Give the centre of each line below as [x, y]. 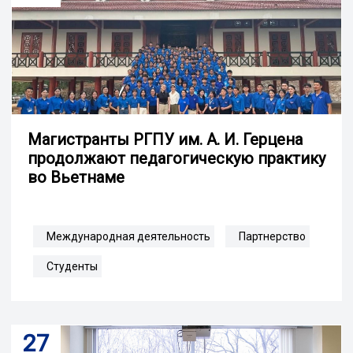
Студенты [72, 266]
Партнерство [272, 236]
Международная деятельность [128, 236]
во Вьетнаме [76, 177]
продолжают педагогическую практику [176, 158]
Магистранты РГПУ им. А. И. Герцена [165, 139]
